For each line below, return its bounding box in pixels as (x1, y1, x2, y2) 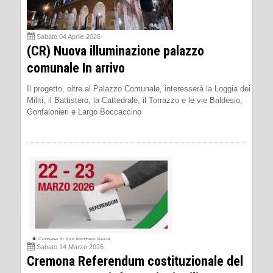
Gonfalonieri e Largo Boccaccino (27, 107, 141, 116)
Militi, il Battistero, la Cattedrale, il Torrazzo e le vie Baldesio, (27, 95, 243, 105)
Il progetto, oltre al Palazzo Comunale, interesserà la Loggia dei (27, 83, 250, 93)
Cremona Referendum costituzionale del (27, 253, 243, 269)
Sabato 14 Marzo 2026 (37, 243, 104, 250)
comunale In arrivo (27, 60, 125, 76)
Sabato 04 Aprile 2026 (37, 32, 101, 40)
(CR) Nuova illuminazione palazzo (27, 43, 204, 58)
